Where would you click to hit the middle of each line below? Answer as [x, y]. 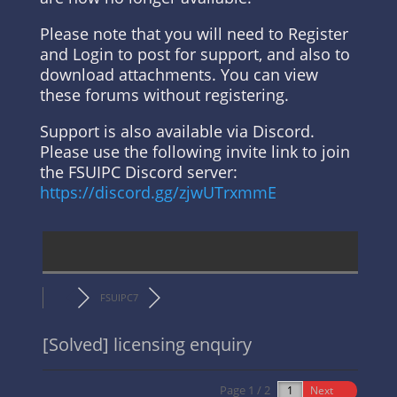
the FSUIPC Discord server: [138, 172]
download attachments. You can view [179, 74]
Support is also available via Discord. [177, 131]
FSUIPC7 [120, 297]
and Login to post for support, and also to [195, 54]
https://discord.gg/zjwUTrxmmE [158, 192]
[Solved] [75, 344]
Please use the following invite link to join [195, 152]
